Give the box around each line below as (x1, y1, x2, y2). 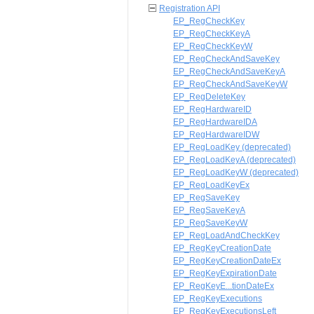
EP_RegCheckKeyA (173, 29, 250, 39)
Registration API (159, 4, 220, 13)
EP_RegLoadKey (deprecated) (173, 142, 291, 152)
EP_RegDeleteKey (173, 92, 245, 102)
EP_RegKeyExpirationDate (173, 268, 277, 278)
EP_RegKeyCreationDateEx (173, 256, 281, 266)
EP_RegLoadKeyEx (173, 180, 250, 190)
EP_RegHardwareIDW (173, 130, 259, 139)
